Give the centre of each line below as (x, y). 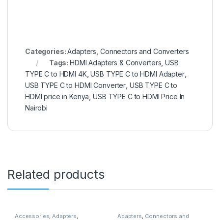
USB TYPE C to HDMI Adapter (137, 74)
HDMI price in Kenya (57, 97)
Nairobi (37, 108)
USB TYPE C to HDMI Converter (76, 85)
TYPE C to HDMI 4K (56, 74)
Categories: (46, 52)
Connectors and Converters (144, 52)
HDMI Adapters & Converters (116, 63)
